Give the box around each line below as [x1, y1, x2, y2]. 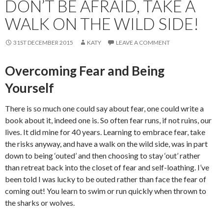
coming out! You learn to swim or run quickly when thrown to [5, 186, 206, 196]
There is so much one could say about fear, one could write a [5, 104, 204, 113]
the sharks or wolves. [5, 198, 75, 208]
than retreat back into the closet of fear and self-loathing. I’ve [5, 163, 209, 172]
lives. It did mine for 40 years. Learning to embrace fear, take [5, 127, 205, 137]
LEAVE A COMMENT [116, 39, 170, 47]
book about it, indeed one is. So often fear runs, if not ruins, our [5, 115, 212, 125]
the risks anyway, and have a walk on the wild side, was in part [5, 139, 208, 149]
